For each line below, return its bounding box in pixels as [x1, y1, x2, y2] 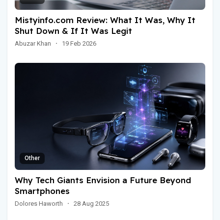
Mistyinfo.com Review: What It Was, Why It [15, 14, 195, 25]
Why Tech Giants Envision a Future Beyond [15, 174, 191, 185]
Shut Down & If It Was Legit [15, 25, 132, 36]
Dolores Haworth [15, 199, 63, 207]
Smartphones [15, 185, 70, 196]
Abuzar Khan [15, 39, 51, 47]
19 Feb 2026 [62, 39, 96, 47]
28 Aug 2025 [74, 199, 109, 207]
